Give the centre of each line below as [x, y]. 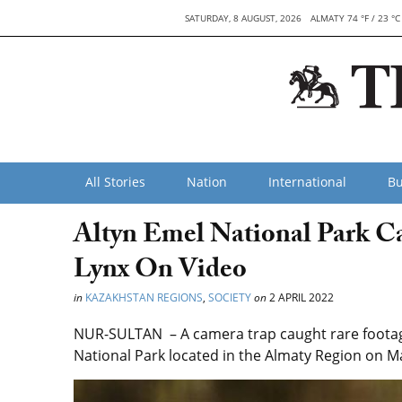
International [307, 182]
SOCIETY [230, 297]
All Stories [115, 182]
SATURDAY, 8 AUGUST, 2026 [243, 18]
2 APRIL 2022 [300, 297]
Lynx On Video [160, 272]
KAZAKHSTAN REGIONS [144, 297]
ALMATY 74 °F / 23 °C [355, 18]
